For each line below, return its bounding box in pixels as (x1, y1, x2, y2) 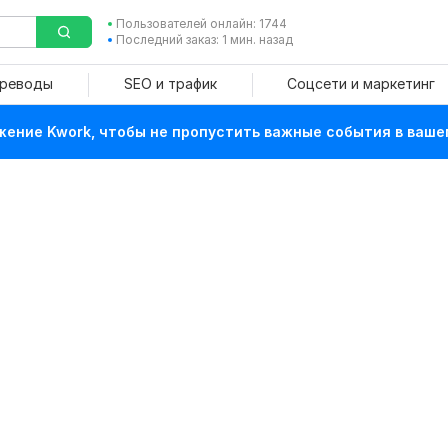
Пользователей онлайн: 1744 (115, 16, 287, 31)
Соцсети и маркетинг (286, 75, 435, 92)
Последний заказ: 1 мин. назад (115, 32, 293, 47)
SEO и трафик (123, 75, 217, 92)
